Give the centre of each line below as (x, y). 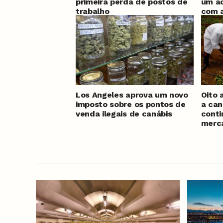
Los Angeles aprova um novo (132, 95)
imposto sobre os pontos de (131, 105)
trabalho (93, 11)
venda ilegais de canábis (124, 114)
